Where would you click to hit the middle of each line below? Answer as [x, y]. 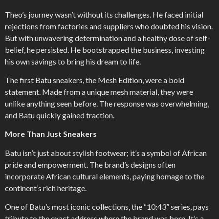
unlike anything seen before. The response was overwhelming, [107, 103]
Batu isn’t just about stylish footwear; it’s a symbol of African [106, 153]
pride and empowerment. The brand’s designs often [90, 164]
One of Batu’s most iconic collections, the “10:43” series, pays [107, 207]
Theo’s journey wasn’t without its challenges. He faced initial [104, 14]
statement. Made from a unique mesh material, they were [99, 91]
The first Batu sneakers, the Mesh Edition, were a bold [95, 80]
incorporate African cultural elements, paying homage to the [105, 176]
